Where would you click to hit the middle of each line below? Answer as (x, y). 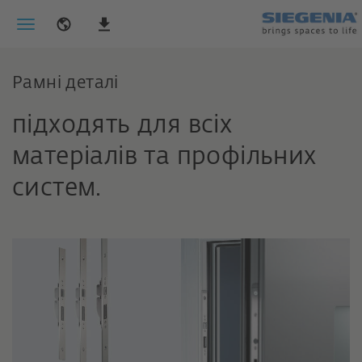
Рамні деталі (65, 84)
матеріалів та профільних (164, 158)
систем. (57, 189)
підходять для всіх (122, 126)
